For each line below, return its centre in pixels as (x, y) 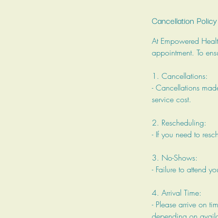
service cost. (172, 99)
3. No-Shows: (175, 157)
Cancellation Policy (184, 20)
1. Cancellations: (180, 76)
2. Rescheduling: (179, 122)
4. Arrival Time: (177, 192)
